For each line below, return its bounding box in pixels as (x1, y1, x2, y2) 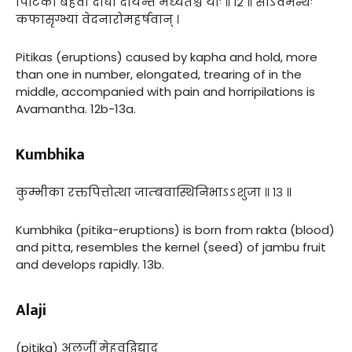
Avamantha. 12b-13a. (16, 100, 136, 117)
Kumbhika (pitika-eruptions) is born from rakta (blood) (16, 221, 335, 238)
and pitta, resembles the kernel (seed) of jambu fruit (16, 238, 326, 255)
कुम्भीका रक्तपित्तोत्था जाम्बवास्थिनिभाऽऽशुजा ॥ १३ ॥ (16, 183, 291, 200)
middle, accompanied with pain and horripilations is (16, 82, 315, 100)
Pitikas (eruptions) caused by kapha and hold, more (16, 48, 317, 65)
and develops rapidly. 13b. (16, 255, 164, 273)
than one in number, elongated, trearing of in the (16, 65, 302, 82)
